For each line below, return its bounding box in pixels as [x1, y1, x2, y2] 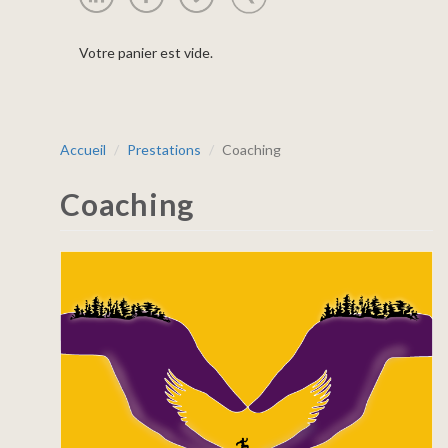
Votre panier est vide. [79, 44, 213, 61]
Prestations [127, 141, 201, 158]
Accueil [60, 141, 106, 158]
